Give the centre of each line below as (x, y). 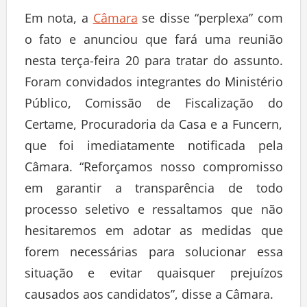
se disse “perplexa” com (210, 21)
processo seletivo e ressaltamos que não (153, 212)
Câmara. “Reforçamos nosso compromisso (153, 170)
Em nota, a (59, 21)
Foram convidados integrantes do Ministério (153, 85)
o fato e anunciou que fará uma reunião (153, 42)
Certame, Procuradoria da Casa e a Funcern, (153, 127)
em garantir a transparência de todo (153, 191)
